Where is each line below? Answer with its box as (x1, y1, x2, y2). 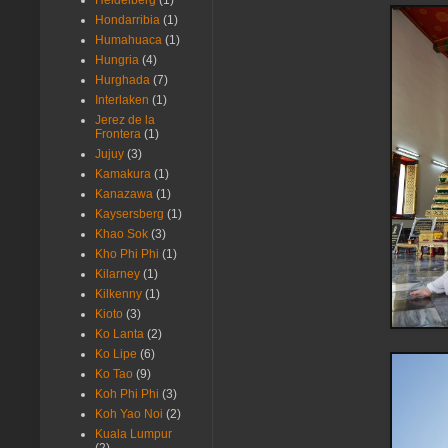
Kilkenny (95, 287, 142, 302)
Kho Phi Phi (95, 247, 159, 262)
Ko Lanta (95, 327, 144, 342)
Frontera (95, 127, 141, 142)
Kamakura (95, 167, 151, 182)
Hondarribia (95, 13, 160, 28)
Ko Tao (95, 367, 133, 382)
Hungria (95, 53, 139, 68)
